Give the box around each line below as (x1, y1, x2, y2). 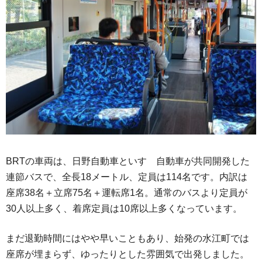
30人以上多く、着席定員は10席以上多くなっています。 (6, 204, 242, 214)
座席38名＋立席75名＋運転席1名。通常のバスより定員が (6, 188, 247, 198)
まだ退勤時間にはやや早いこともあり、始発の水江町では (6, 233, 249, 244)
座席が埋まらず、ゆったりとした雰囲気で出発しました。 (6, 249, 249, 260)
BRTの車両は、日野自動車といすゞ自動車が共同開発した (6, 156, 250, 167)
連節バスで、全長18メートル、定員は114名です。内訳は (6, 172, 247, 182)
